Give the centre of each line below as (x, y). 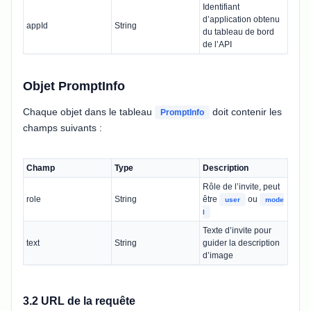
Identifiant (221, 7)
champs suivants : (62, 127)
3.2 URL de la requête (79, 301)
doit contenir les (246, 111)
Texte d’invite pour (237, 230)
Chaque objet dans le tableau (89, 111)
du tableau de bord (238, 32)
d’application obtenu (241, 19)
